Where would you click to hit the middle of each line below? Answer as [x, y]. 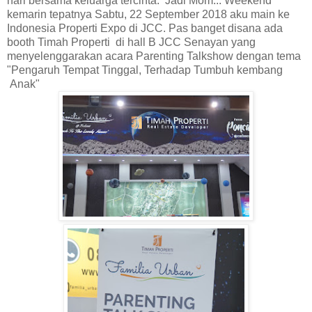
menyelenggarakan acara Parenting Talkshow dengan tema [154, 56]
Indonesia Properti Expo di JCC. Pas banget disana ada [145, 29]
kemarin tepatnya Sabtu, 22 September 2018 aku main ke [148, 15]
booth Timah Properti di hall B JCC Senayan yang [131, 42]
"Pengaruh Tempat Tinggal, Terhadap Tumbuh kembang [145, 70]
